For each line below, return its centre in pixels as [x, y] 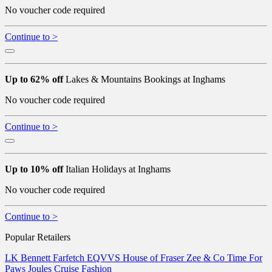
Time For [245, 257]
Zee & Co [207, 257]
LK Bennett [29, 257]
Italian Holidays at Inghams [117, 169]
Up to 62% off [34, 79]
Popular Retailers [38, 237]
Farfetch [70, 257]
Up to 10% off [34, 169]
